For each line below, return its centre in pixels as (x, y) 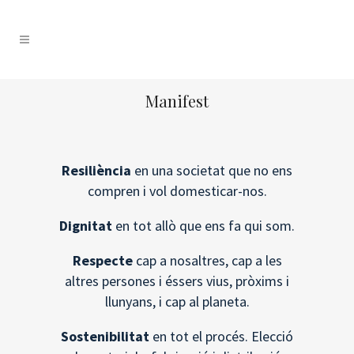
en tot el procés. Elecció (221, 336)
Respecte (102, 260)
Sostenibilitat (105, 336)
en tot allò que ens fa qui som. (203, 226)
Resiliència (96, 170)
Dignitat (86, 226)
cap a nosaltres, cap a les (207, 260)
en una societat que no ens (212, 170)
